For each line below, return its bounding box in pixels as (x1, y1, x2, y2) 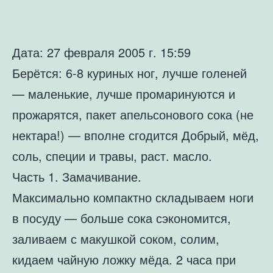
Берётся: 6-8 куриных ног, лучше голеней (12, 64, 247, 82)
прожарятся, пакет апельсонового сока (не (12, 105, 253, 123)
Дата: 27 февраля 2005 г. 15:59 (12, 43, 191, 61)
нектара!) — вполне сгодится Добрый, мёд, (12, 126, 259, 144)
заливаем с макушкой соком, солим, (12, 230, 219, 247)
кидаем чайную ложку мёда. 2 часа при (12, 250, 236, 268)
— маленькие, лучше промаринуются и (12, 85, 235, 102)
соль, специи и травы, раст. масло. (12, 147, 212, 165)
